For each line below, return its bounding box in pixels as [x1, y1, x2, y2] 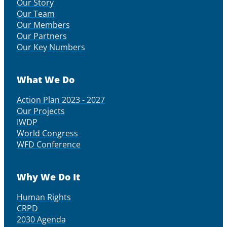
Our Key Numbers [16, 42, 85, 53]
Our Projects [16, 105, 65, 117]
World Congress [16, 128, 78, 139]
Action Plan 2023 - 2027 [16, 94, 105, 106]
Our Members [16, 19, 70, 31]
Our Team [16, 8, 55, 20]
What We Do [16, 73, 74, 86]
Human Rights [16, 192, 71, 203]
